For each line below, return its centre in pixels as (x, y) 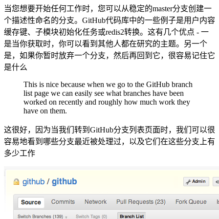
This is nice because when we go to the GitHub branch (108, 85)
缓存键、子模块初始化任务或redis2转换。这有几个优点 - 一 (106, 32)
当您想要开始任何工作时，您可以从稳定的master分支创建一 (108, 9)
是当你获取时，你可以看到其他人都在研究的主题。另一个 (106, 44)
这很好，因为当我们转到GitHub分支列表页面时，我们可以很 (109, 130)
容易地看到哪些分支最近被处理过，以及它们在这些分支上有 (109, 142)
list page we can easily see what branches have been (104, 93)
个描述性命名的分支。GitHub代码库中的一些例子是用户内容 (109, 21)
